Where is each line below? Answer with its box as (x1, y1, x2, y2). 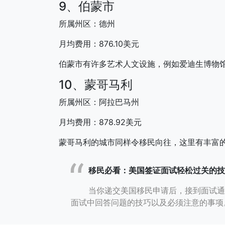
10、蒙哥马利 (59, 77, 133, 92)
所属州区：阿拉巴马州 (59, 96, 139, 107)
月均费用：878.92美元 (59, 117, 142, 127)
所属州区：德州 (59, 18, 115, 29)
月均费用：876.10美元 (59, 38, 139, 49)
